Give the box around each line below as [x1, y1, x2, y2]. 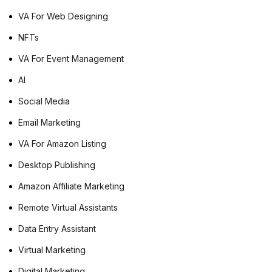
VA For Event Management [18, 53, 124, 64]
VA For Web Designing [18, 11, 108, 22]
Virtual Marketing [18, 245, 86, 256]
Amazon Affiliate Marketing [18, 181, 124, 192]
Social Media [18, 96, 70, 107]
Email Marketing [18, 117, 81, 128]
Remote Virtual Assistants [18, 202, 118, 213]
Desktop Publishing [18, 160, 95, 171]
